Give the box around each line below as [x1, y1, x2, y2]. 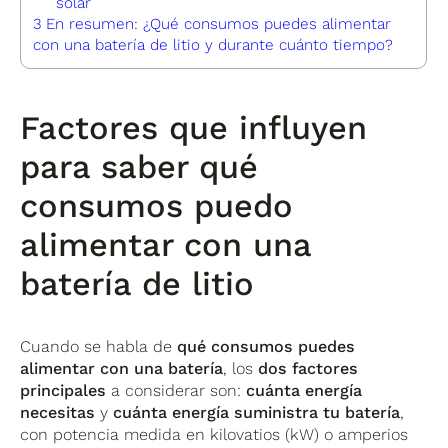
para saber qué [20, 147, 259, 186]
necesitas [20, 402, 96, 422]
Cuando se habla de [20, 336, 178, 356]
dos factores [258, 358, 359, 378]
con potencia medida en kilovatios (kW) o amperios [20, 424, 409, 444]
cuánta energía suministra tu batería [113, 402, 401, 422]
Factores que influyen [20, 108, 368, 147]
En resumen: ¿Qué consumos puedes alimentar [41, 14, 392, 33]
